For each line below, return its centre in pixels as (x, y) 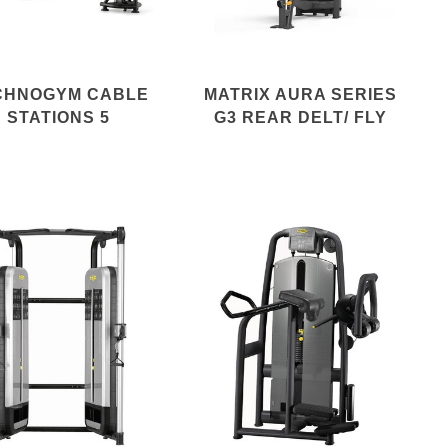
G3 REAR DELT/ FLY (300, 117)
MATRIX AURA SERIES (300, 94)
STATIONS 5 (58, 117)
